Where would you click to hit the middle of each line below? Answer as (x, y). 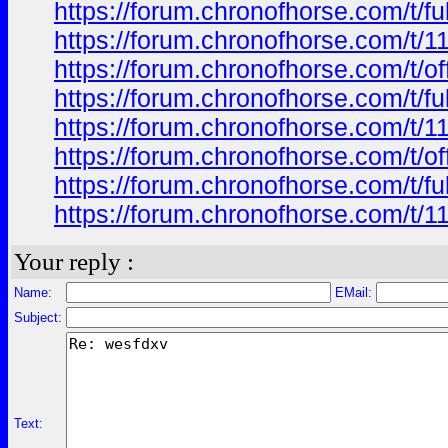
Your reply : (74, 261)
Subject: (38, 317)
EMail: (353, 292)
